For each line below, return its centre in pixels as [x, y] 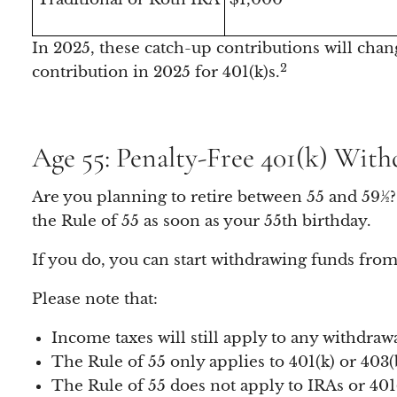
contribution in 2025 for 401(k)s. [156, 73]
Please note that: [95, 299]
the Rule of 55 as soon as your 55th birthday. [202, 221]
